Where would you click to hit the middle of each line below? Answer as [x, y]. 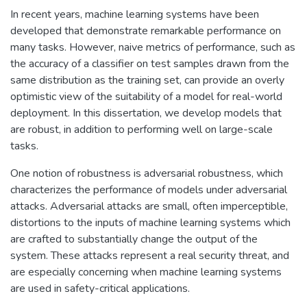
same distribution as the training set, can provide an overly [147, 80]
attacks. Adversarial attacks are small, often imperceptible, [149, 206]
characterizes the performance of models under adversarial [149, 189]
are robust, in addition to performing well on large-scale [142, 129]
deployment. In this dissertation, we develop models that [146, 113]
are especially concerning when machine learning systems [146, 272]
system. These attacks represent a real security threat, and [150, 255]
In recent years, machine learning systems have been [135, 14]
